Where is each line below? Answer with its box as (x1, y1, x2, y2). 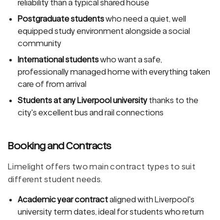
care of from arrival (18, 79, 86, 89)
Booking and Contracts (8, 139, 111, 152)
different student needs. (8, 174, 103, 184)
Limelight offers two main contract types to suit (8, 162, 196, 171)
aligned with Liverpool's (108, 194, 194, 204)
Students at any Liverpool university (18, 95, 147, 105)
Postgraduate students (18, 14, 104, 24)
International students (18, 55, 99, 64)
